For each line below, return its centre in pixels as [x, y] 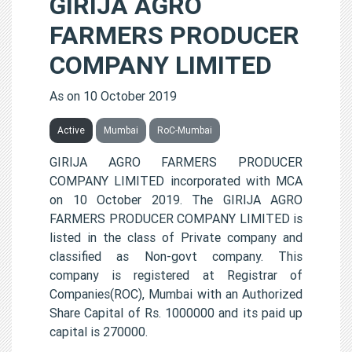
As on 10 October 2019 [113, 95]
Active [71, 130]
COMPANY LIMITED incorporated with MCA [176, 180]
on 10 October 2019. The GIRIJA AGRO [176, 199]
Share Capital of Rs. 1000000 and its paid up [176, 312]
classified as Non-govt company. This [176, 256]
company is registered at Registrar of [176, 275]
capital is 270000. [99, 331]
